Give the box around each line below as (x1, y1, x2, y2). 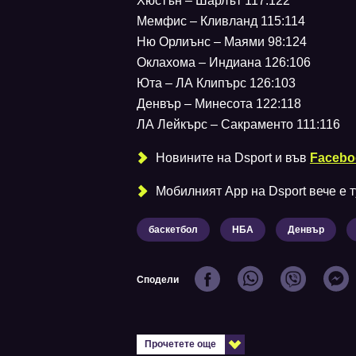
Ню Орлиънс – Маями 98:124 (137, 35, 307, 49)
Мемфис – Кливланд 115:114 (137, 14, 305, 29)
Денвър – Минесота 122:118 (137, 97, 301, 111)
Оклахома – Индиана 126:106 (137, 56, 311, 70)
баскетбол (149, 224, 198, 236)
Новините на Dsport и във (153, 151, 310, 165)
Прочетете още (145, 339, 216, 350)
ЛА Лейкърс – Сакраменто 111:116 (137, 118, 340, 132)
